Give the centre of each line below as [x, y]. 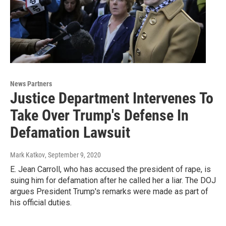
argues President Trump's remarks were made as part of [109, 191]
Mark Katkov [27, 155]
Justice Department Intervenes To [112, 98]
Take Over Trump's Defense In [99, 115]
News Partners [31, 83]
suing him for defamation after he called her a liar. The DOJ [113, 180]
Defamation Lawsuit [70, 132]
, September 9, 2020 [73, 155]
